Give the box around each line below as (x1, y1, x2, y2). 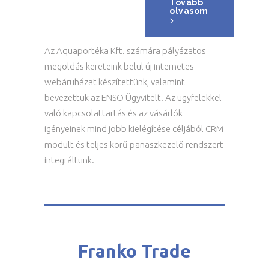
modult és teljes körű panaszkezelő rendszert (44, 139, 223, 150)
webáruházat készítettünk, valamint (44, 77, 185, 87)
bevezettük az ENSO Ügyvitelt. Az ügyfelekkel (44, 92, 222, 103)
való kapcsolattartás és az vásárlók (44, 108, 183, 118)
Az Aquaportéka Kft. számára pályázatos (44, 46, 206, 56)
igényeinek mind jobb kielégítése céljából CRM (44, 124, 223, 134)
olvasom (169, 6, 208, 16)
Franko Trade (78, 241, 191, 261)
